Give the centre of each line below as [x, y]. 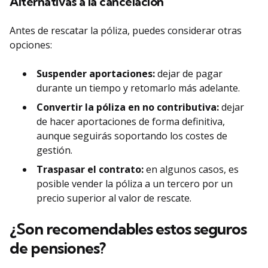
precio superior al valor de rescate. [114, 198]
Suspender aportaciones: [96, 74]
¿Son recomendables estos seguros [128, 229]
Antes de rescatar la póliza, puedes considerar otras [126, 31]
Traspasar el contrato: [90, 170]
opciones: [31, 45]
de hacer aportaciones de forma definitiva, [131, 122]
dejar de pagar [189, 74]
